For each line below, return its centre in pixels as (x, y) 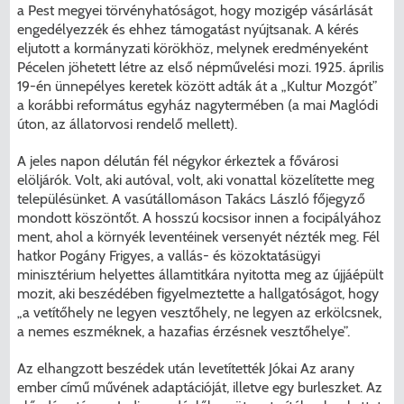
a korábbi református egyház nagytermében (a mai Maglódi (198, 105)
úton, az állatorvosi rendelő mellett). (128, 124)
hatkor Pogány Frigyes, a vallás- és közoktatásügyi (169, 255)
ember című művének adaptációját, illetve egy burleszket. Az (200, 387)
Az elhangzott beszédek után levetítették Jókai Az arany (186, 368)
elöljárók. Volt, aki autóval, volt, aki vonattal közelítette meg (196, 179)
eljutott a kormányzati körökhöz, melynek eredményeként (193, 48)
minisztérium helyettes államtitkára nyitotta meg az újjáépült (201, 274)
